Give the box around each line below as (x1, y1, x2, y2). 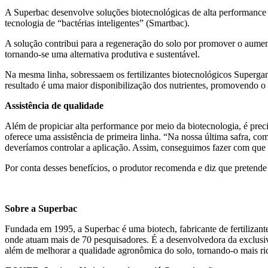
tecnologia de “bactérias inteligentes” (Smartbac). (5, 17, 190, 28)
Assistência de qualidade (5, 100, 103, 111)
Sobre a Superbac (5, 203, 77, 214)
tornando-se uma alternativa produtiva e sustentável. (5, 48, 200, 59)
